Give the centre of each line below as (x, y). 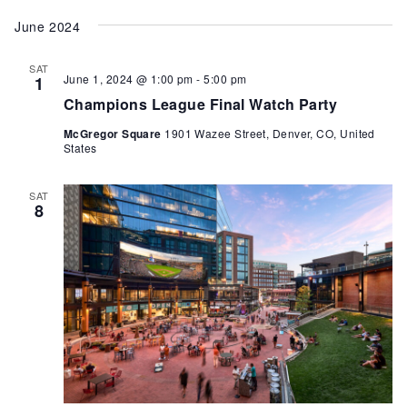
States (80, 147)
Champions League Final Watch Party (201, 104)
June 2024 (48, 26)
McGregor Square (114, 133)
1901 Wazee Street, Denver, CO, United (270, 133)
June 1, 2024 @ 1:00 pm (129, 78)
